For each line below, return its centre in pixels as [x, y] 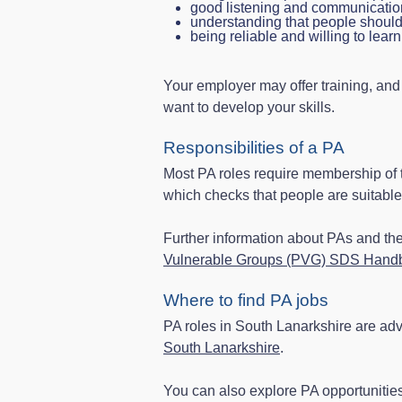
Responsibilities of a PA [254, 148]
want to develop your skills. [249, 107]
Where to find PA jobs [246, 300]
